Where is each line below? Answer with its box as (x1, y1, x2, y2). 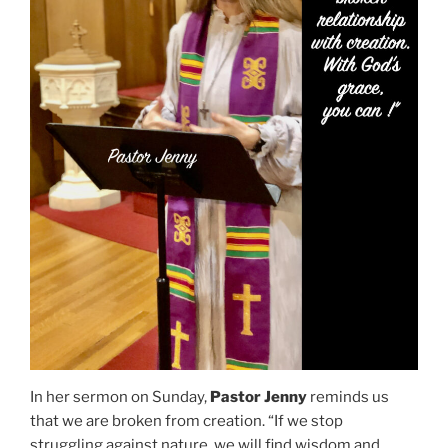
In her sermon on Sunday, (30, 388, 210, 407)
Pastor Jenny (210, 388, 307, 407)
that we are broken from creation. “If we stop (30, 412, 343, 431)
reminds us (307, 388, 389, 407)
